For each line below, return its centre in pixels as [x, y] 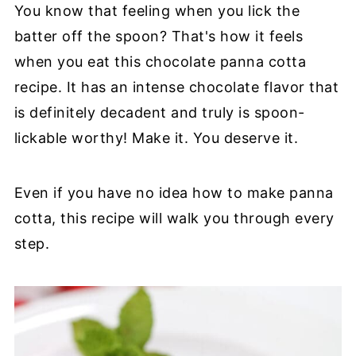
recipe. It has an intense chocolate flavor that [176, 87]
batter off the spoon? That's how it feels [159, 37]
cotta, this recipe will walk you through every [174, 219]
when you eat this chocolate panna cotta [160, 62]
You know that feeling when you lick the [157, 11]
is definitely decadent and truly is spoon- [159, 113]
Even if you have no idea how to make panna [174, 193]
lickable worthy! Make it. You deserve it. [156, 138]
